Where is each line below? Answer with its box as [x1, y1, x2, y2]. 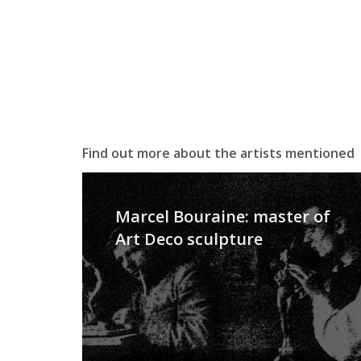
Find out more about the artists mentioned [82, 144, 355, 162]
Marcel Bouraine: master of [115, 205, 330, 227]
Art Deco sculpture [115, 228, 263, 250]
